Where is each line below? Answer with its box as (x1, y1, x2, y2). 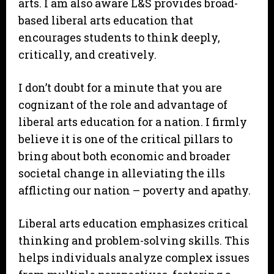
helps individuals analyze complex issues (18, 250, 250, 265)
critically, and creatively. (18, 47, 157, 62)
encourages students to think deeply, (18, 30, 220, 45)
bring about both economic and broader (18, 149, 231, 164)
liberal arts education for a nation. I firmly (18, 114, 247, 130)
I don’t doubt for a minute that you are (18, 80, 222, 95)
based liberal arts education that (18, 13, 193, 28)
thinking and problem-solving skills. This (18, 233, 250, 248)
